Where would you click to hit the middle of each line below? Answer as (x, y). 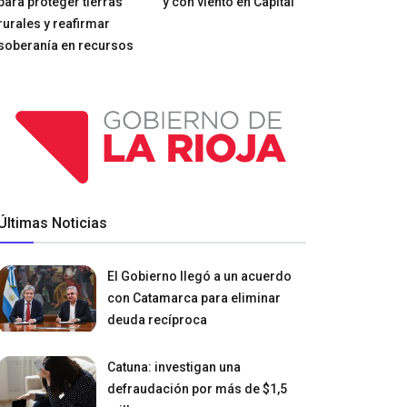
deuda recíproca (158, 319)
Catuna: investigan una (174, 367)
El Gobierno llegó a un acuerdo (200, 276)
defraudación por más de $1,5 (198, 388)
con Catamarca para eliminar (194, 298)
